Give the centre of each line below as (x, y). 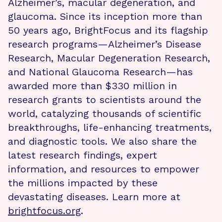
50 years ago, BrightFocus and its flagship (108, 30)
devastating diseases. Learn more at (94, 197)
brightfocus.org (44, 211)
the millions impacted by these (83, 183)
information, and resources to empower (104, 169)
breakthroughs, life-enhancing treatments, (110, 128)
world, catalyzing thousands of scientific (105, 114)
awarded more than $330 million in (92, 86)
